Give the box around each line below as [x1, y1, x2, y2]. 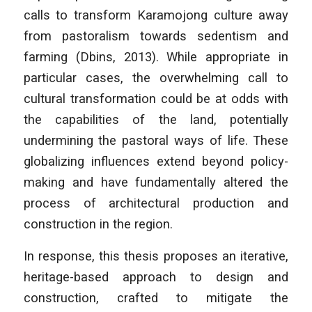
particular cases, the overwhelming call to [23, 70, 289, 86]
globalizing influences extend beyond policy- [23, 154, 289, 169]
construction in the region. [23, 217, 173, 232]
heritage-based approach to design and [23, 269, 289, 284]
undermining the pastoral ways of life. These [23, 133, 289, 148]
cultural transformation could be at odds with [23, 91, 289, 107]
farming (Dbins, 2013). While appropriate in [23, 49, 289, 65]
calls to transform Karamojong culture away [23, 8, 289, 23]
